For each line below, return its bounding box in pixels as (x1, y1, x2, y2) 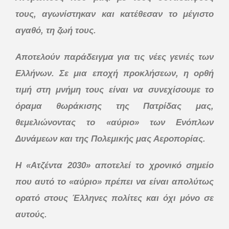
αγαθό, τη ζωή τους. (15, 25, 96, 35)
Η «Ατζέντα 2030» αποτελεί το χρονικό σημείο (15, 160, 214, 170)
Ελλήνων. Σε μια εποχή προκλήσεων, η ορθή (15, 68, 214, 78)
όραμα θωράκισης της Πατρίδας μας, (15, 101, 214, 111)
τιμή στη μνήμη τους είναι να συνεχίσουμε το (15, 84, 214, 95)
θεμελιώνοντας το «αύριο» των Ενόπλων (15, 117, 214, 127)
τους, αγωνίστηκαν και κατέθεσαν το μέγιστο (15, 9, 214, 19)
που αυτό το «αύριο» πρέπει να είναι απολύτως (15, 176, 214, 187)
